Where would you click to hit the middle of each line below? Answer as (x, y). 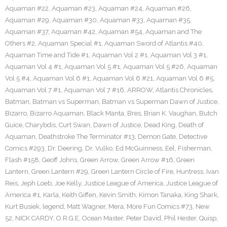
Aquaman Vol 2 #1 (120, 55)
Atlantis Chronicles (184, 90)
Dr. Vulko (99, 148)
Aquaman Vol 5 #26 (154, 67)
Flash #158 (22, 160)
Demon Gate (157, 137)
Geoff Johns (60, 160)
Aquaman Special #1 (70, 43)
